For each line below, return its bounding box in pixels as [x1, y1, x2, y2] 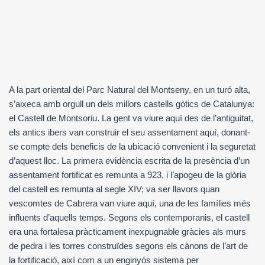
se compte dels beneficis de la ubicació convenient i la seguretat [9, 141, 256, 151]
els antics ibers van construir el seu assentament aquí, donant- [9, 127, 250, 137]
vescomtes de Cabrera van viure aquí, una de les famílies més [9, 198, 251, 208]
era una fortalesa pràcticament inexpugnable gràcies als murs [9, 226, 246, 237]
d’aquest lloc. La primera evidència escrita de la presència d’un [9, 155, 250, 166]
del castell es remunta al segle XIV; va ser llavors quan [9, 183, 219, 194]
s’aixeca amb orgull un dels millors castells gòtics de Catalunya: [9, 98, 254, 109]
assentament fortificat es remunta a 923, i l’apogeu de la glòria [9, 169, 246, 180]
